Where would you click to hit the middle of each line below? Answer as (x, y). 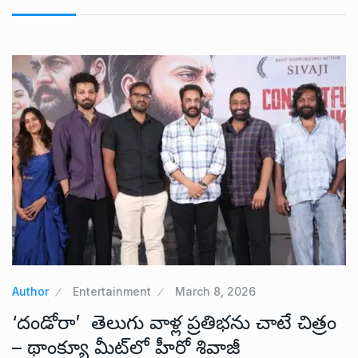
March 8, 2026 (215, 291)
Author (30, 291)
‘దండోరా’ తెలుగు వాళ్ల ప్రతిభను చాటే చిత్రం (174, 322)
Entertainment (112, 291)
